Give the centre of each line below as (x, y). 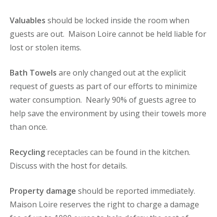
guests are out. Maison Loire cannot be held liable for (108, 34)
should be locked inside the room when (117, 20)
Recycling (27, 152)
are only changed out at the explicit (121, 72)
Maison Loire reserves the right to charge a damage (104, 204)
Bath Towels (33, 72)
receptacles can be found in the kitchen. (119, 152)
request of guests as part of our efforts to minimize (103, 86)
